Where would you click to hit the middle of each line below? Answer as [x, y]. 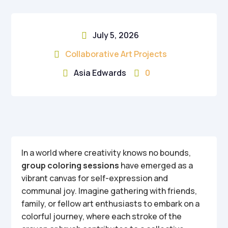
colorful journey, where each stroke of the [102, 216]
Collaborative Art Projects [116, 54]
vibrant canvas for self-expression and [95, 178]
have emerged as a [156, 165]
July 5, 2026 [116, 35]
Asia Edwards [100, 73]
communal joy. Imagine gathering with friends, [109, 191]
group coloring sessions [70, 165]
